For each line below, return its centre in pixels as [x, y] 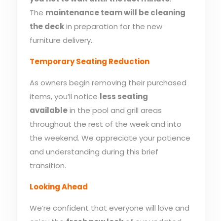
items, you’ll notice [64, 96]
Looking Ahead [58, 186]
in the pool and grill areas [114, 110]
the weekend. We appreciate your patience [110, 138]
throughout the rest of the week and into [105, 124]
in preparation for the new [113, 26]
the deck [47, 26]
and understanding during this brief [94, 151]
